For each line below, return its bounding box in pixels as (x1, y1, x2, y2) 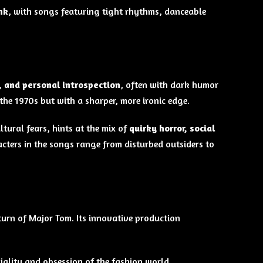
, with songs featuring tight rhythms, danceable (8, 5, 206, 17)
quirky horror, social (129, 122, 215, 134)
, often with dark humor (120, 79, 218, 91)
